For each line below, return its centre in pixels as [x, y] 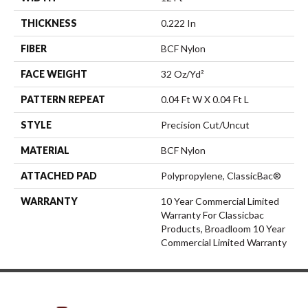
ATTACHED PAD [59, 175]
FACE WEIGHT [54, 74]
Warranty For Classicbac [212, 214]
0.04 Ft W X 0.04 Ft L [205, 99]
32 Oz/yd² [183, 74]
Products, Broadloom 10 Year [223, 228]
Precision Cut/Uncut [205, 124]
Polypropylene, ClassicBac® [221, 175]
